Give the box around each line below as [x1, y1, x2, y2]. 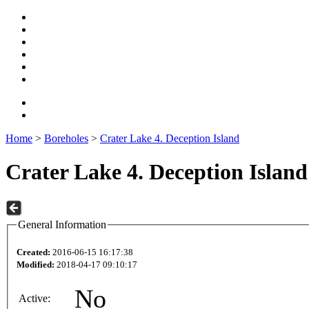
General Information [18, 218, 106, 230]
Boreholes [44, 132, 88, 144]
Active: [19, 292, 50, 305]
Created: [17, 247, 50, 258]
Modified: [17, 259, 54, 270]
